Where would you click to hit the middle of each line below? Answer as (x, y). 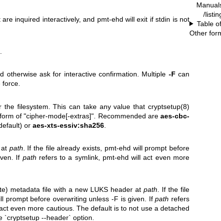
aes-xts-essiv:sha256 (69, 125)
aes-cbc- (175, 116)
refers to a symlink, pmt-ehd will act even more (113, 158)
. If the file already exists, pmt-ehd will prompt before (106, 148)
